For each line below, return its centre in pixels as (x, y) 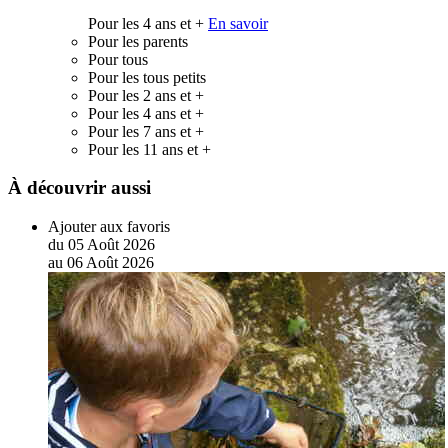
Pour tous (118, 59)
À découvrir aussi (79, 188)
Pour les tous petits (147, 77)
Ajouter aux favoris (109, 227)
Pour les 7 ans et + (146, 131)
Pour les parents (138, 41)
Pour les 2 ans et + (146, 95)
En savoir (238, 23)
